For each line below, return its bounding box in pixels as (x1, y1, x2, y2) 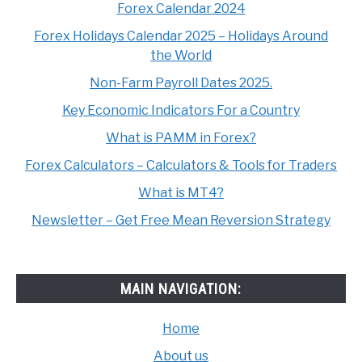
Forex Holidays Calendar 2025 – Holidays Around (34, 28, 328, 44)
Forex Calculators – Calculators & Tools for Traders (25, 158, 337, 174)
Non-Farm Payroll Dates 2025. (90, 75, 272, 91)
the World (150, 48, 212, 64)
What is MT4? (138, 185, 224, 201)
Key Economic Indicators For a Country (62, 103, 300, 119)
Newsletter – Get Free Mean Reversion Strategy (32, 213, 330, 229)
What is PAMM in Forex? (106, 130, 256, 146)
